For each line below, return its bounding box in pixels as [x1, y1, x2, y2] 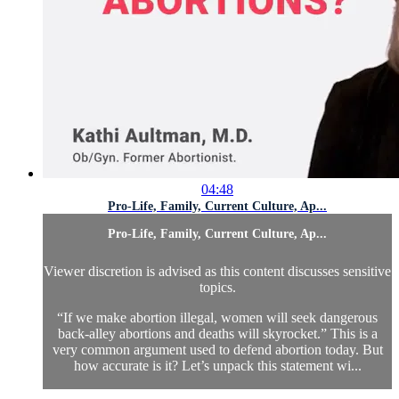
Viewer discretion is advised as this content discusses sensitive [44, 264, 391, 280]
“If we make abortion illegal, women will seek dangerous [57, 310, 378, 326]
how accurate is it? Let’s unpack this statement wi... [73, 358, 362, 374]
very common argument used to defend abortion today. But [52, 342, 383, 358]
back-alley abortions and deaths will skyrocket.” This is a [57, 326, 378, 342]
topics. [199, 280, 236, 296]
